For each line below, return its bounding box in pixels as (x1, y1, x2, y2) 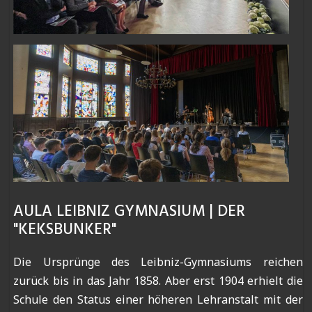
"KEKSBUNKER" (13, 217, 117, 243)
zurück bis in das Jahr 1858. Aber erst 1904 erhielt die (13, 273, 303, 289)
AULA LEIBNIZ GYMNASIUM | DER (13, 199, 246, 225)
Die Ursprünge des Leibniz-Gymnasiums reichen (13, 254, 303, 270)
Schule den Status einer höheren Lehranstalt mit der (13, 292, 303, 308)
